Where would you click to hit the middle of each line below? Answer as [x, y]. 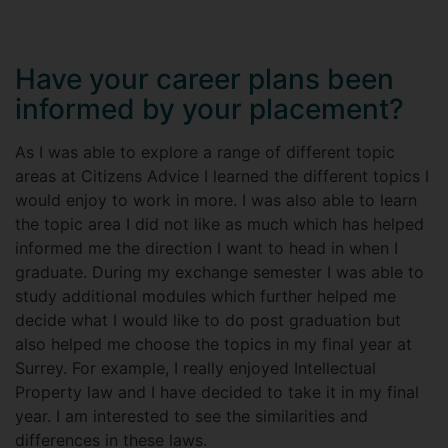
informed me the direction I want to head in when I [206, 248]
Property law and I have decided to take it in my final [217, 392]
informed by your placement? [209, 109]
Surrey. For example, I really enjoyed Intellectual [195, 368]
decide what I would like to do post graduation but [208, 320]
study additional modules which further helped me [205, 296]
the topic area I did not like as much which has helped [219, 224]
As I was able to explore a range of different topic [205, 152]
